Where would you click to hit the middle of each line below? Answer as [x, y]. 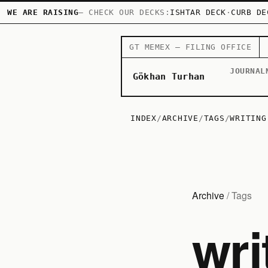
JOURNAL [248, 71]
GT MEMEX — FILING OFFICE [191, 47]
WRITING [248, 118]
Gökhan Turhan [169, 77]
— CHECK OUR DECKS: [124, 12]
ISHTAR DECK [198, 12]
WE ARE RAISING [43, 12]
